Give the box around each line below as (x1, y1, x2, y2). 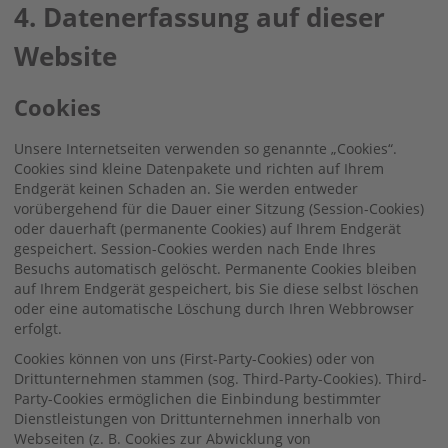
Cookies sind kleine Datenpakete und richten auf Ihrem (14, 158, 384, 178)
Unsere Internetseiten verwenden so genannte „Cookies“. (14, 138, 397, 158)
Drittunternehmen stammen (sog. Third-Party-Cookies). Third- (14, 368, 427, 388)
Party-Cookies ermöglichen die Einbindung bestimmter (14, 388, 381, 408)
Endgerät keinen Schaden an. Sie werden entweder (14, 178, 358, 198)
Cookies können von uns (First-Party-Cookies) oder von (14, 348, 375, 368)
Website (14, 37, 117, 74)
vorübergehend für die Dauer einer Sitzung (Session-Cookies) (14, 198, 424, 218)
